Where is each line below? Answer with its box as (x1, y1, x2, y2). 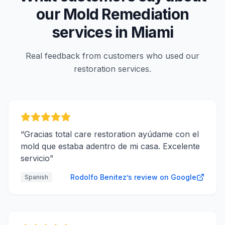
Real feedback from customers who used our (26, 51, 199, 61)
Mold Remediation (63, 5, 189, 23)
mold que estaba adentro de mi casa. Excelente (21, 141, 200, 151)
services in (51, 23, 131, 41)
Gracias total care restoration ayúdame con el (24, 129, 199, 139)
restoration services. (74, 64, 151, 74)
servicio (21, 153, 50, 163)
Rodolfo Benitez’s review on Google (70, 173, 196, 181)
